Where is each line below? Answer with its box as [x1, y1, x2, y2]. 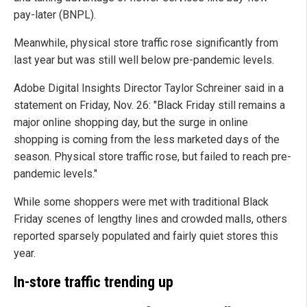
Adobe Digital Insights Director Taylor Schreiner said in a [14, 81, 284, 95]
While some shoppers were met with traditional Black [14, 195, 269, 208]
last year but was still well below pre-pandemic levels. [14, 53, 274, 66]
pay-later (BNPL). [14, 8, 96, 21]
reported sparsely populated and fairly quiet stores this [14, 229, 278, 243]
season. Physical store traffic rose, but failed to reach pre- [14, 149, 291, 163]
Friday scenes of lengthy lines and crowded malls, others [14, 212, 287, 225]
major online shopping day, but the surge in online [14, 115, 248, 129]
